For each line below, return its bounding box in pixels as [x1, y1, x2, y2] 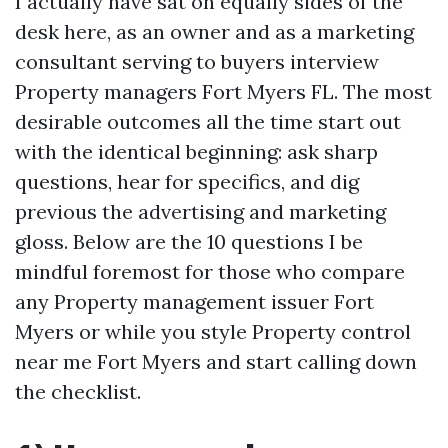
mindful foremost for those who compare [15, 259, 405, 284]
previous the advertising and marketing [15, 199, 386, 224]
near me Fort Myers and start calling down [15, 349, 417, 374]
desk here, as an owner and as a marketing [15, 19, 414, 44]
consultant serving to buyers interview [15, 49, 379, 74]
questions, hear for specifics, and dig [15, 169, 359, 194]
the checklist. [15, 379, 141, 404]
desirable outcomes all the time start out [15, 109, 401, 134]
